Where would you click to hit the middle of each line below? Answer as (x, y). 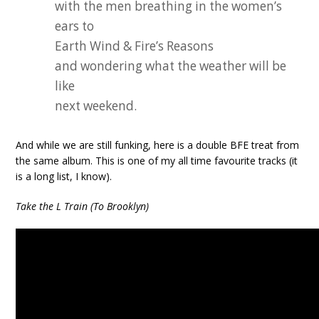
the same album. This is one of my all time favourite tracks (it (157, 161)
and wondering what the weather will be (171, 66)
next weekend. (96, 106)
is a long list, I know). (64, 176)
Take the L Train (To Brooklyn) (83, 206)
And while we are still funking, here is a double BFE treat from (158, 145)
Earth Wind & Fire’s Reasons (135, 46)
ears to (75, 26)
